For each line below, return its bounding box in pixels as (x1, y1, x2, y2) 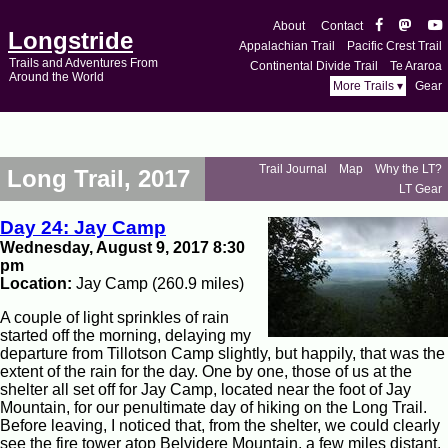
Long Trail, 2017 (7, 164, 190, 192)
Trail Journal (259, 161, 327, 176)
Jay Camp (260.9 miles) (76, 274, 244, 292)
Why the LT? (375, 161, 442, 176)
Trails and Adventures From (8, 56, 158, 70)
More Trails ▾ (333, 79, 403, 93)
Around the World (8, 70, 104, 84)
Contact (321, 19, 363, 33)
